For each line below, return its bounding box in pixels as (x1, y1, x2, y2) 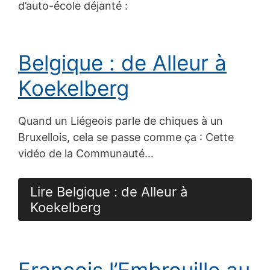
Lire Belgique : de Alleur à (30, 183, 187, 199)
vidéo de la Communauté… (18, 146, 154, 160)
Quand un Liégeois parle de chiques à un (18, 114, 223, 127)
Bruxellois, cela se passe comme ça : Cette (18, 130, 234, 143)
